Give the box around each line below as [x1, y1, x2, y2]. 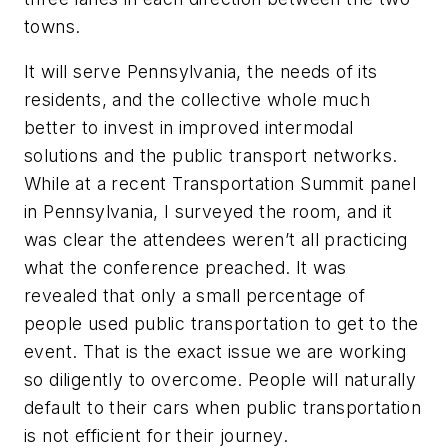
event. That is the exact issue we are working [24, 341, 406, 363]
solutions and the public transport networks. [24, 145, 398, 167]
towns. [24, 15, 81, 37]
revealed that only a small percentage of [24, 285, 365, 307]
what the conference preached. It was [24, 257, 347, 279]
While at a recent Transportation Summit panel [24, 173, 416, 195]
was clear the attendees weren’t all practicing [24, 229, 408, 251]
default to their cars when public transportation [24, 397, 422, 419]
